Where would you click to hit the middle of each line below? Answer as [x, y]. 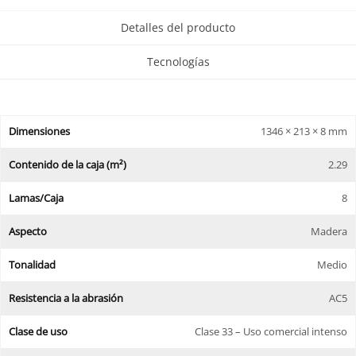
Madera [329, 231]
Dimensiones [39, 131]
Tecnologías [178, 62]
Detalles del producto [178, 28]
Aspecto [28, 231]
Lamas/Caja [36, 197]
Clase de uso [38, 331]
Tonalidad [32, 264]
